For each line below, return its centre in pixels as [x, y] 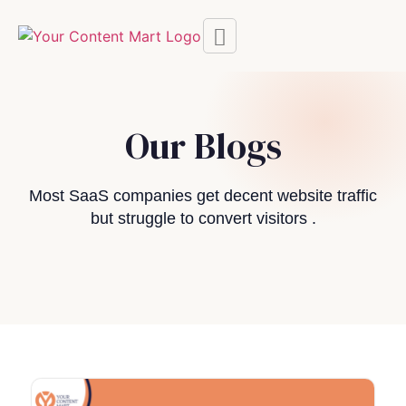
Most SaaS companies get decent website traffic [203, 196]
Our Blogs [203, 146]
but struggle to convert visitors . [203, 218]
